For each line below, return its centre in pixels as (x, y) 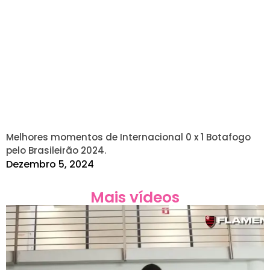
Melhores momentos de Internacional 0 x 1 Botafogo (128, 137)
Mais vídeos (135, 197)
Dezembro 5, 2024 (50, 164)
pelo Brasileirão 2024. (56, 150)
